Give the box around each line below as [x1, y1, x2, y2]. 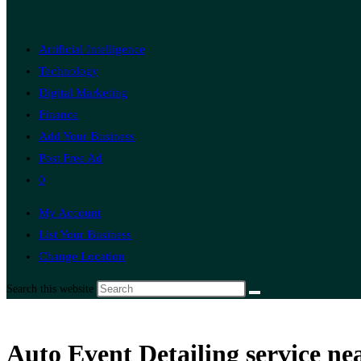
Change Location [39, 250, 125, 263]
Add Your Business [39, 130, 135, 143]
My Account [39, 206, 101, 219]
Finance [39, 108, 78, 121]
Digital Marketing [39, 86, 127, 99]
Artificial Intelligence [39, 43, 145, 56]
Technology [39, 64, 98, 77]
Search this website [6, 283, 97, 295]
